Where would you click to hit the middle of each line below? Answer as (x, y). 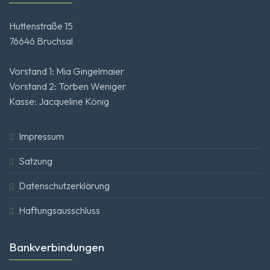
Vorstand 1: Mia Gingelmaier (67, 71)
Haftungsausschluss (59, 211)
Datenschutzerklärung (64, 186)
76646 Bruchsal (41, 41)
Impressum (41, 137)
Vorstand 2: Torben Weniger (67, 86)
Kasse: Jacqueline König (59, 102)
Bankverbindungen (57, 247)
